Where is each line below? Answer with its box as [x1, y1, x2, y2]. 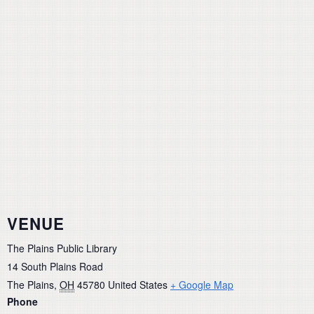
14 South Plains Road [7, 259, 103, 274]
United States [108, 278, 168, 292]
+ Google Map [170, 278, 233, 292]
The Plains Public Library [7, 241, 117, 256]
